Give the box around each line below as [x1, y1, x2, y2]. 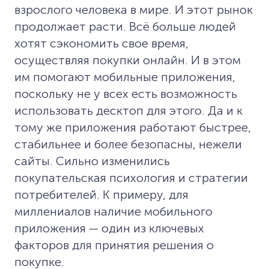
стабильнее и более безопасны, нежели [14, 136, 242, 151]
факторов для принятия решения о [14, 237, 214, 252]
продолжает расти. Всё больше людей [14, 19, 236, 34]
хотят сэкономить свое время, [14, 35, 189, 50]
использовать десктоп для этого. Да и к [14, 103, 243, 118]
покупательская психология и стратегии [14, 170, 248, 185]
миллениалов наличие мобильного [14, 204, 213, 219]
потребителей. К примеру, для [14, 187, 189, 202]
